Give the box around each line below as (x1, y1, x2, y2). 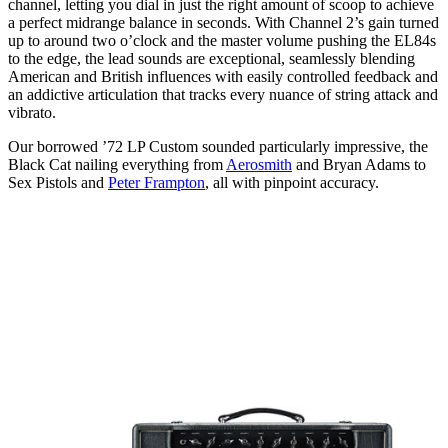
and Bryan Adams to (292, 155, 426, 173)
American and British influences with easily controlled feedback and (8, 67, 438, 85)
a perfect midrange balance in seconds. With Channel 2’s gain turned (8, 13, 439, 31)
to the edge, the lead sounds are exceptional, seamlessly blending (8, 49, 415, 67)
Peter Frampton (108, 173, 205, 191)
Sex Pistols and (8, 173, 108, 191)
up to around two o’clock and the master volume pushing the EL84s (8, 31, 436, 49)
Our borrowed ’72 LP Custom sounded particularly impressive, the (8, 137, 428, 155)
